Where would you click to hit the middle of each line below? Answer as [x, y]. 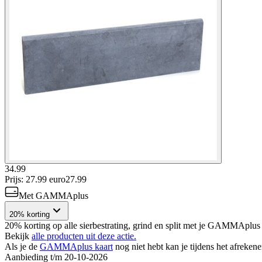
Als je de [22, 246]
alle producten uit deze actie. [84, 236]
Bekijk [18, 236]
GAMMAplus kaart [76, 246]
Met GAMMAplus [54, 195]
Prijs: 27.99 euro [35, 179]
